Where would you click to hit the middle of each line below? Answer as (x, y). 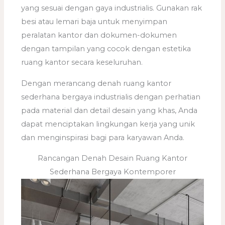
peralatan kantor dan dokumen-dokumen (99, 35)
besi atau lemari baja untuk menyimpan (94, 21)
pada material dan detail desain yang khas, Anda (109, 110)
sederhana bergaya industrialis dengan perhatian (111, 97)
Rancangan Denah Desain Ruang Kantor (113, 158)
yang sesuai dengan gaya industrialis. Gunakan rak (112, 8)
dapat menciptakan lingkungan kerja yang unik (108, 124)
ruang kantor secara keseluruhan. (82, 62)
